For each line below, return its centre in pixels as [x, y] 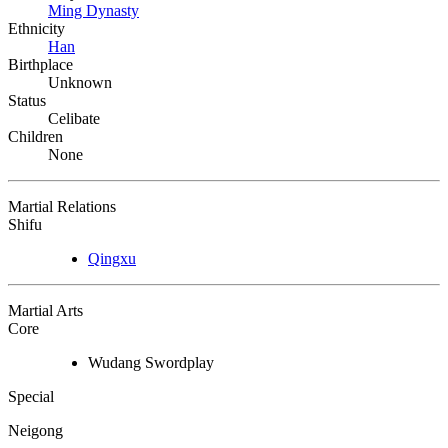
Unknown [80, 82]
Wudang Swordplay [151, 362]
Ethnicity [36, 28]
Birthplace [40, 64]
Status [27, 100]
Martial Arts [45, 310]
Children [35, 136]
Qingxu [112, 258]
